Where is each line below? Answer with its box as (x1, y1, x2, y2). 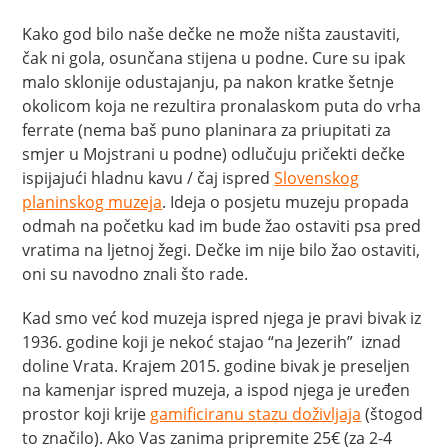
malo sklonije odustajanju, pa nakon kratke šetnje (22, 71, 395, 93)
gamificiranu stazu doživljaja (150, 403, 362, 425)
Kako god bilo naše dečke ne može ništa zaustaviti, (22, 23, 401, 45)
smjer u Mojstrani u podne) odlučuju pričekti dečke (22, 143, 406, 165)
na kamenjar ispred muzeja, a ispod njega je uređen (22, 379, 411, 401)
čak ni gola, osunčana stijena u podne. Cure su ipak (22, 47, 406, 69)
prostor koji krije (22, 403, 151, 425)
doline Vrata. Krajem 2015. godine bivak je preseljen (22, 355, 411, 377)
